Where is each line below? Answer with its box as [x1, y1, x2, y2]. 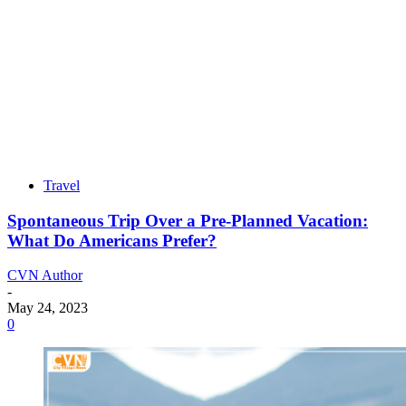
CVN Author [7, 267, 82, 284]
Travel [43, 178, 80, 193]
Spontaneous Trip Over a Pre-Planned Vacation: [7, 210, 368, 230]
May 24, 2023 [7, 300, 88, 316]
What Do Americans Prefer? [7, 230, 217, 250]
